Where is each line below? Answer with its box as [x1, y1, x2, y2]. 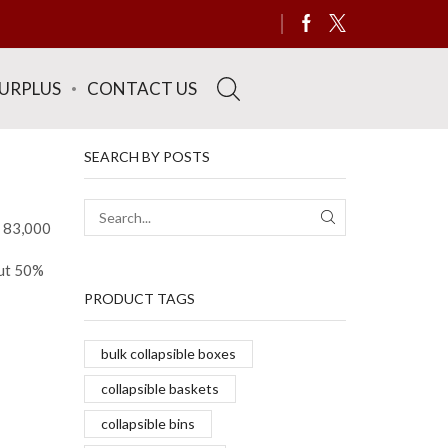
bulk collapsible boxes [100, 345, 236, 363]
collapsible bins [100, 415, 195, 433]
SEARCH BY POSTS [83, 148, 210, 166]
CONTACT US [86, 77, 197, 99]
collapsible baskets [100, 380, 219, 398]
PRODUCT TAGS [83, 289, 195, 307]
